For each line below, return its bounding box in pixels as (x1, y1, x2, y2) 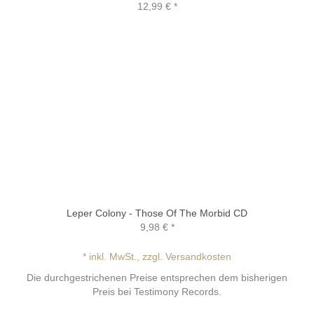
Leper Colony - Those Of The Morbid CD (67, 207, 247, 219)
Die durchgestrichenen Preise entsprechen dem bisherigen (26, 271, 287, 283)
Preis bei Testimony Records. (92, 285, 221, 297)
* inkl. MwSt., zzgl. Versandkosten (82, 250, 231, 262)
